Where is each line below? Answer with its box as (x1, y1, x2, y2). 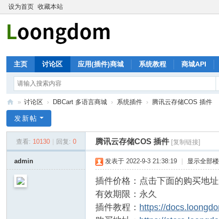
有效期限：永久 (95, 189, 157, 199)
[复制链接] (171, 138, 201, 146)
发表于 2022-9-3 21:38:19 (105, 157, 177, 165)
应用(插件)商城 (78, 60, 124, 68)
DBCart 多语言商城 (53, 98, 108, 106)
